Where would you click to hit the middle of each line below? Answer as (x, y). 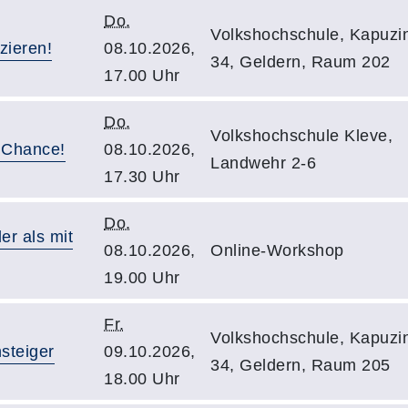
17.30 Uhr (142, 177)
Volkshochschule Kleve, (301, 136)
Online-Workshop (277, 250)
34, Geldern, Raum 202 (301, 62)
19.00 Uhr (142, 278)
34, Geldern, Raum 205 (301, 365)
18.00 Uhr (142, 379)
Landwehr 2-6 (263, 163)
